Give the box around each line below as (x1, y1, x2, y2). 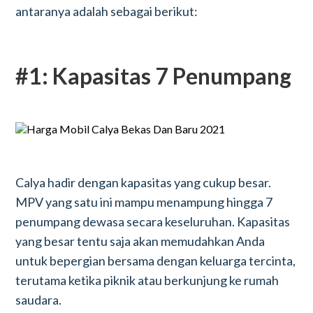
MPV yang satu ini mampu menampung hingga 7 (15, 194, 273, 210)
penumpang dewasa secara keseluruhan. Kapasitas (15, 214, 291, 229)
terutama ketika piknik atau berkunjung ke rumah (15, 272, 279, 288)
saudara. (15, 292, 62, 307)
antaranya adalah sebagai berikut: (15, 3, 198, 19)
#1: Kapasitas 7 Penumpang (15, 62, 292, 89)
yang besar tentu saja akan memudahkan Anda (15, 233, 265, 249)
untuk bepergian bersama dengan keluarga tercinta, (15, 253, 296, 268)
